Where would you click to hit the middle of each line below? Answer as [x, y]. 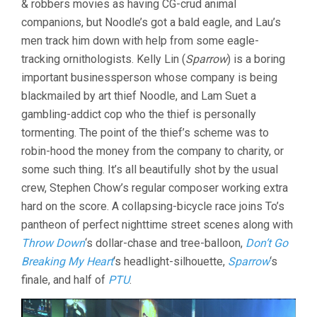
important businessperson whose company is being [149, 77]
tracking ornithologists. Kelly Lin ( [103, 59]
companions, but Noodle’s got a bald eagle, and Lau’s [151, 22]
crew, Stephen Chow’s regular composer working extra [155, 188]
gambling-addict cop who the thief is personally [139, 114]
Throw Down [53, 243]
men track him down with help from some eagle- [140, 40]
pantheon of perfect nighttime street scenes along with [157, 224]
